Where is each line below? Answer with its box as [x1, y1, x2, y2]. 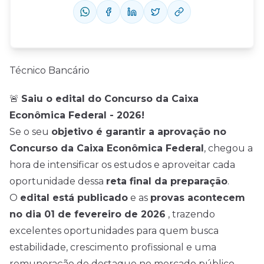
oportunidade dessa [9, 176, 106, 187]
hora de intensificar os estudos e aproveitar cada [9, 159, 235, 170]
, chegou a [204, 143, 253, 154]
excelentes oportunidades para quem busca [9, 225, 219, 236]
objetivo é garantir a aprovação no [51, 126, 226, 137]
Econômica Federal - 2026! [9, 110, 144, 121]
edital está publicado [20, 192, 128, 203]
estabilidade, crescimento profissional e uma [9, 242, 216, 253]
